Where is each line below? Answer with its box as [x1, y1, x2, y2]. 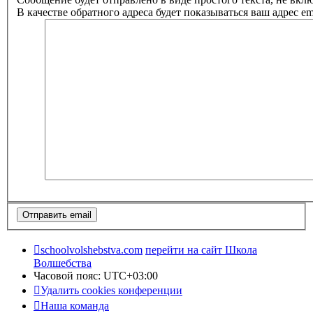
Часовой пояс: [34, 270, 103, 282]
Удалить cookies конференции [41, 284, 182, 297]
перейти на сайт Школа [145, 244, 257, 256]
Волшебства [34, 257, 92, 270]
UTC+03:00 [103, 270, 158, 282]
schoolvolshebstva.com [41, 244, 143, 256]
